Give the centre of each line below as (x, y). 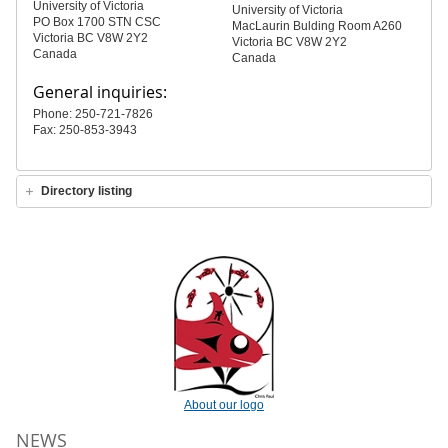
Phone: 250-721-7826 (93, 114)
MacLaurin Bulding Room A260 (318, 26)
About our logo (224, 405)
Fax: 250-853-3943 (85, 130)
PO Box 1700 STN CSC (97, 22)
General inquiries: (100, 92)
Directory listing (86, 191)
